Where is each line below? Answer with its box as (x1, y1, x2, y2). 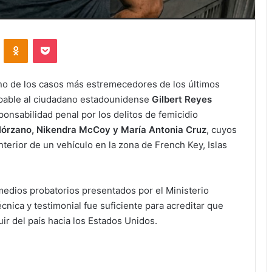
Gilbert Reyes (152, 93, 212, 106)
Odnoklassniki (27, 33, 80, 44)
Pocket (56, 33, 83, 44)
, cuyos (206, 124, 237, 136)
